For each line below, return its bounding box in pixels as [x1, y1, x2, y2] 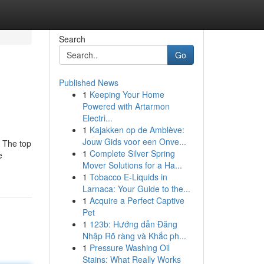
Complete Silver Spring [89, 147, 175, 159]
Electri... [82, 112, 113, 124]
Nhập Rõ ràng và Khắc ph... [82, 230, 186, 242]
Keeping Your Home [89, 88, 164, 100]
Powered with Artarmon [82, 100, 170, 112]
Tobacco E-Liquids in [89, 171, 167, 183]
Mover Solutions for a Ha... [82, 159, 182, 171]
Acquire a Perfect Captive [89, 194, 184, 206]
